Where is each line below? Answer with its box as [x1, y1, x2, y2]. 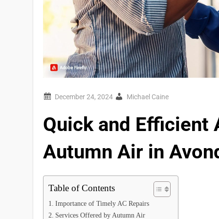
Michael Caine [127, 93, 169, 101]
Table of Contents [48, 183, 115, 194]
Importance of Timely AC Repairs [55, 199, 150, 208]
